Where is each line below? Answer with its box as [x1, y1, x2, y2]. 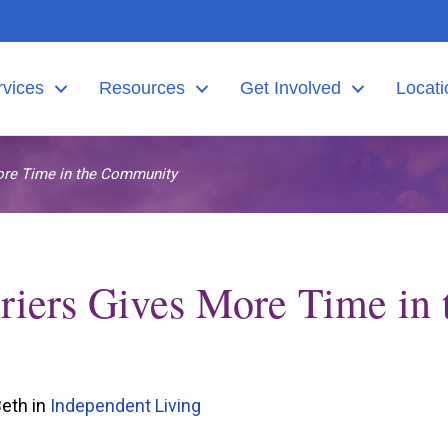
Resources [99, 78, 186, 98]
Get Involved [240, 78, 342, 98]
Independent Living [50, 395, 201, 416]
